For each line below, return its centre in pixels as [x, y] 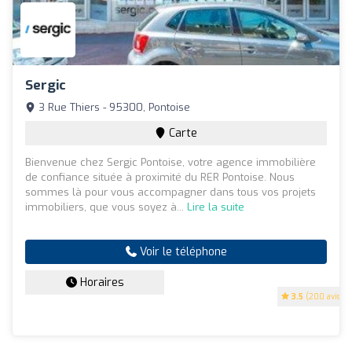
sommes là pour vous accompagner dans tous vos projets [170, 192]
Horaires [100, 283]
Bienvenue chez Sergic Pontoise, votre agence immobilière [170, 163]
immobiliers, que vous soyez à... [106, 207]
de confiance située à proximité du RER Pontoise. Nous [160, 178]
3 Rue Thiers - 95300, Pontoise [113, 108]
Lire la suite [216, 207]
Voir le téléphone [181, 252]
